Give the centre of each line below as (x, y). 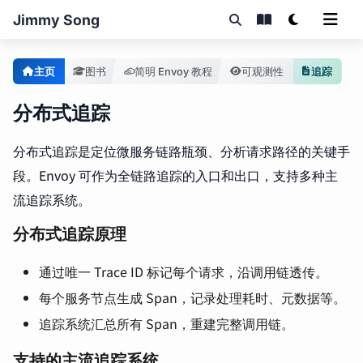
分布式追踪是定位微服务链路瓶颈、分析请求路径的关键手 (181, 151)
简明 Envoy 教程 (173, 71)
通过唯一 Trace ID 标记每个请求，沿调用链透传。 (184, 271)
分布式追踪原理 (70, 234)
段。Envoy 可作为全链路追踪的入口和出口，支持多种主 (175, 175)
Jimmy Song (56, 19)
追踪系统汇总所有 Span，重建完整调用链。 (167, 323)
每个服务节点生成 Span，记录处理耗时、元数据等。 (192, 297)
